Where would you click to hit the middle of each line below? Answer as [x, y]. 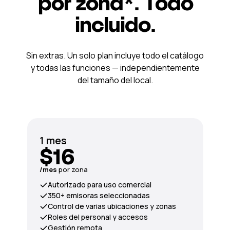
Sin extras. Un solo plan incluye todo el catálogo [115, 55]
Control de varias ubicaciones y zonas [112, 206]
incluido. [115, 24]
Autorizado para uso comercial [99, 185]
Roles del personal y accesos [98, 217]
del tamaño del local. [115, 80]
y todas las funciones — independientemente [115, 68]
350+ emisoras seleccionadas [99, 195]
